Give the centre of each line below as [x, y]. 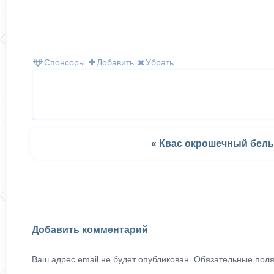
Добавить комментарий [90, 229]
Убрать [160, 62]
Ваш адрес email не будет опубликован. [112, 259]
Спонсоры [65, 62]
